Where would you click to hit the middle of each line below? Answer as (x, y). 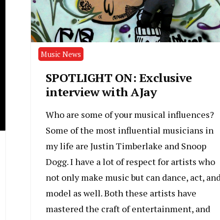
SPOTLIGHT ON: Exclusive (118, 77)
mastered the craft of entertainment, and (128, 208)
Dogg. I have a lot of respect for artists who (130, 161)
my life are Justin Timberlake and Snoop (126, 146)
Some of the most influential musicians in (129, 130)
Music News (61, 54)
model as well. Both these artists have (121, 193)
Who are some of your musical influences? (130, 114)
